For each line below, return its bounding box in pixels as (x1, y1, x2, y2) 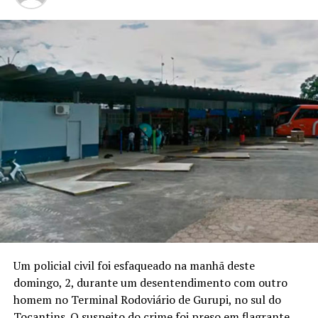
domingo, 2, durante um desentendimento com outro (13, 274, 287, 290)
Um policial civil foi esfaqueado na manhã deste (13, 257, 255, 273)
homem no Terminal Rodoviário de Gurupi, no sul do (13, 291, 281, 307)
